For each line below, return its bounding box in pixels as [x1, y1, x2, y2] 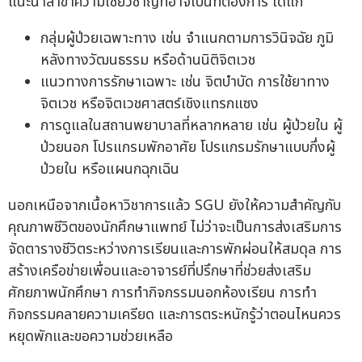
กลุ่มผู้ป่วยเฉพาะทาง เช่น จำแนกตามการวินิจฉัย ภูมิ [40, 27, 334, 49]
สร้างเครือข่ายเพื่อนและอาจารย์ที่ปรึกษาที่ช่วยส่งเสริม [8, 259, 311, 282]
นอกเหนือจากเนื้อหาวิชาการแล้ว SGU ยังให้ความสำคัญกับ [8, 194, 341, 217]
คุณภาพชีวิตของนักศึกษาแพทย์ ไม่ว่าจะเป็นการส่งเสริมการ [8, 216, 342, 238]
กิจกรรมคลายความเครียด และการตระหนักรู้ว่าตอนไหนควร [8, 303, 341, 326]
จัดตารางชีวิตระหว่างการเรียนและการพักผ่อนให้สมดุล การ [8, 238, 342, 260]
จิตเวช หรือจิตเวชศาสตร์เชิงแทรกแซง [40, 92, 259, 115]
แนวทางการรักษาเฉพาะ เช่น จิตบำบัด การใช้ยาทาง [40, 70, 330, 93]
